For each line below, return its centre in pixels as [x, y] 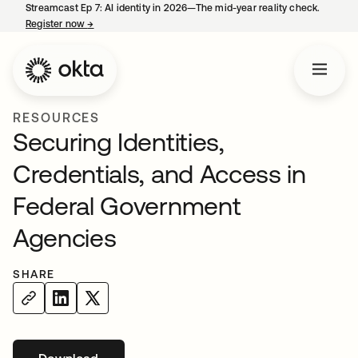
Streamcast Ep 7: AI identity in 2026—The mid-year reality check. [173, 8]
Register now [57, 24]
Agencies [65, 238]
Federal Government [127, 206]
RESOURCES [57, 117]
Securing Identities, [119, 142]
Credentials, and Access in [159, 174]
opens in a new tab [137, 24]
